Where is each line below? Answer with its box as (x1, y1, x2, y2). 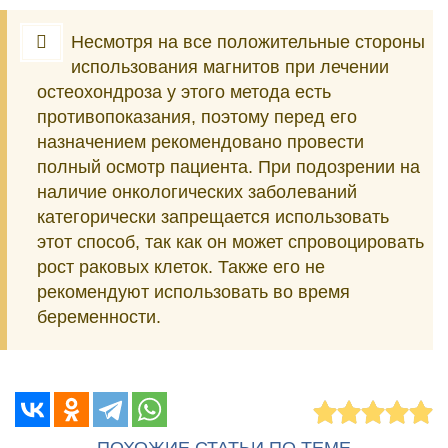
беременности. (37, 307, 161, 327)
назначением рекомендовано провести (37, 132, 364, 152)
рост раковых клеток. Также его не (37, 257, 325, 277)
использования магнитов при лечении (71, 57, 389, 77)
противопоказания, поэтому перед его (37, 107, 357, 127)
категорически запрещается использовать (37, 207, 389, 227)
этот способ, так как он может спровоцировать (37, 232, 424, 252)
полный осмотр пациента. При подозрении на (37, 157, 420, 177)
